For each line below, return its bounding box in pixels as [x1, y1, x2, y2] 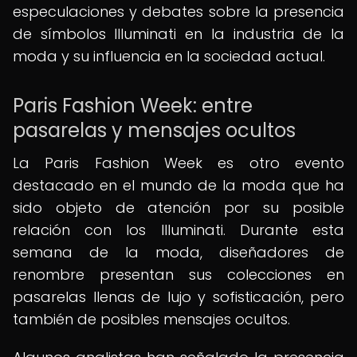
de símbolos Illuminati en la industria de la [13, 24, 344, 44]
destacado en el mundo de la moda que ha [13, 175, 344, 195]
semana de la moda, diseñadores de [13, 242, 344, 262]
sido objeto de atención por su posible [13, 198, 344, 218]
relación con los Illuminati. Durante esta [13, 220, 344, 240]
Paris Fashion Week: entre [13, 92, 253, 119]
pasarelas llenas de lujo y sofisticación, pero [13, 287, 344, 307]
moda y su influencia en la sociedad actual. [13, 46, 325, 66]
